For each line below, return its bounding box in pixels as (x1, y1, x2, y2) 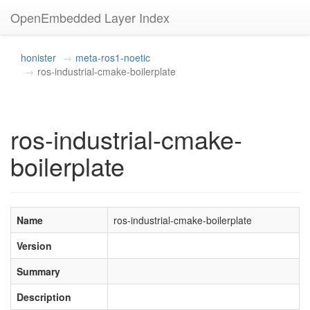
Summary (17, 264, 60, 278)
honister (21, 51, 56, 64)
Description (17, 290, 71, 304)
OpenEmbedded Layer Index (10, 8, 170, 26)
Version (17, 239, 52, 253)
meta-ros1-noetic (75, 51, 150, 64)
